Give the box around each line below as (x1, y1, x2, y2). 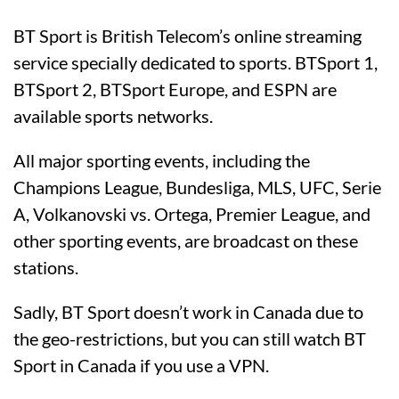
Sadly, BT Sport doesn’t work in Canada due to (13, 300, 363, 322)
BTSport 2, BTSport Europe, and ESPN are (13, 77, 337, 100)
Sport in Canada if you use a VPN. (13, 354, 269, 376)
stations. (13, 256, 78, 278)
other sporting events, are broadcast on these (13, 229, 358, 251)
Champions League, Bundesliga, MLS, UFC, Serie (13, 175, 381, 198)
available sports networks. (13, 104, 213, 126)
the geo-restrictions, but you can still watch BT (13, 327, 366, 349)
